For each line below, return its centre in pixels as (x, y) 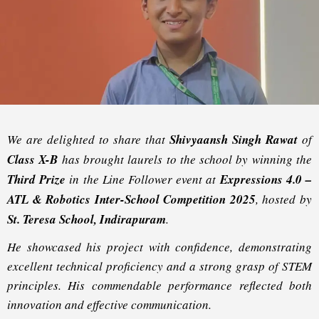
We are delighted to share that (88, 140)
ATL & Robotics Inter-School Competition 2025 (131, 200)
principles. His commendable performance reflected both (159, 285)
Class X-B (33, 160)
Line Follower (137, 179)
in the (84, 179)
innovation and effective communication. (109, 304)
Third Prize (37, 180)
